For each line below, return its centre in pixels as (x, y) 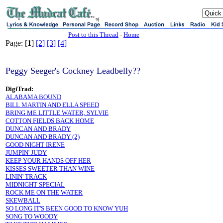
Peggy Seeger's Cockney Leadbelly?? (73, 71)
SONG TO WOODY (32, 216)
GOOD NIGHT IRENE (35, 145)
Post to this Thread (93, 35)
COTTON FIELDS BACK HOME (50, 121)
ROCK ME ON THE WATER (44, 192)
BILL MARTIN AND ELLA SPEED (52, 105)
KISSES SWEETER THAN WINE (50, 168)
